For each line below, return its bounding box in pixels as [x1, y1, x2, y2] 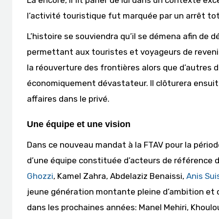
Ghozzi [27, 171, 53, 181]
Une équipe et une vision [27, 119, 131, 129]
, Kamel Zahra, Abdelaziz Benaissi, [53, 171, 186, 181]
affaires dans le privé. [27, 94, 109, 104]
